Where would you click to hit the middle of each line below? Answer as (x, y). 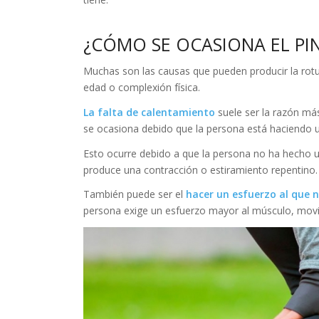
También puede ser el (135, 194)
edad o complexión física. (142, 87)
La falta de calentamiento (151, 112)
